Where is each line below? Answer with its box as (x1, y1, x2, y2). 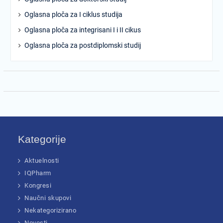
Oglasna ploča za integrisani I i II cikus (24, 26, 141, 34)
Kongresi (24, 182, 52, 189)
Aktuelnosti (24, 157, 59, 164)
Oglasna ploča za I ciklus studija (24, 10, 122, 18)
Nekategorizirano (24, 207, 77, 214)
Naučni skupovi (24, 194, 72, 202)
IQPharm (24, 169, 51, 177)
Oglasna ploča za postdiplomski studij (24, 41, 141, 49)
